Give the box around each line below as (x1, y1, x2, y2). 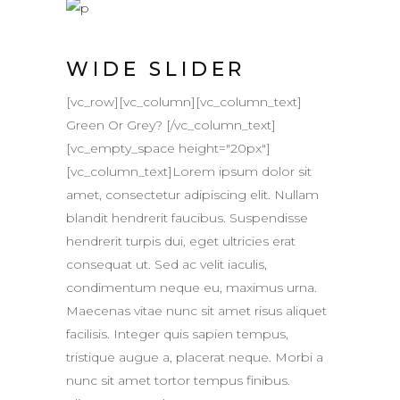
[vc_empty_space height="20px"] (66, 140, 271, 157)
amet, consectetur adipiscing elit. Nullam (66, 187, 319, 204)
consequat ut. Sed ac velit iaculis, (66, 256, 267, 273)
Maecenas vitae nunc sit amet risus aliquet (66, 303, 327, 320)
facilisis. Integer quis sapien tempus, (66, 326, 288, 343)
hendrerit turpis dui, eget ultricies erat (66, 233, 296, 250)
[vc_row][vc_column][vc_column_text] (66, 94, 302, 111)
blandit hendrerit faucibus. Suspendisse (66, 210, 308, 227)
